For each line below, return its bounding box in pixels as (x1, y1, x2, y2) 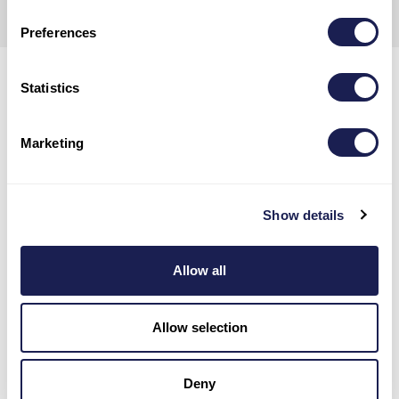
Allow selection (151, 319, 248, 335)
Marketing (20, 134, 84, 151)
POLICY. (40, 4, 89, 20)
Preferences (20, 24, 97, 40)
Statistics (20, 79, 79, 95)
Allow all (173, 263, 226, 278)
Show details (263, 207, 345, 223)
